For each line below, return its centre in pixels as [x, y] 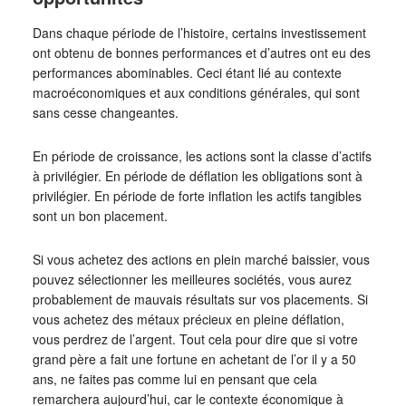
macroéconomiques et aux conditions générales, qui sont [196, 92]
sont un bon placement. [100, 215]
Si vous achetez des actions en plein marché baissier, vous [201, 259]
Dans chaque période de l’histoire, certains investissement [199, 32]
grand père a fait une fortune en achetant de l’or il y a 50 [194, 358]
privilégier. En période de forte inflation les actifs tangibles [197, 195]
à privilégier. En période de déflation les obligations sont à [197, 175]
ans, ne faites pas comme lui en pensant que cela [174, 378]
